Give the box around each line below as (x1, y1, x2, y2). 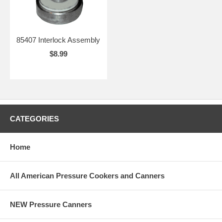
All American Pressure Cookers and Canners (10, 171, 165, 180)
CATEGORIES (10, 114, 59, 123)
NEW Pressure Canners (10, 200, 92, 209)
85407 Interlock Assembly (16, 35, 101, 44)
